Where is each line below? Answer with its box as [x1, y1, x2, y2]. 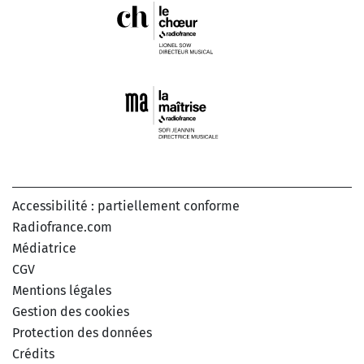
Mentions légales [12, 282, 111, 298]
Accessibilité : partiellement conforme [12, 197, 240, 214]
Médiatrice [12, 240, 76, 256]
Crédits [12, 345, 54, 362]
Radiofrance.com [12, 219, 112, 235]
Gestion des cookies [12, 303, 129, 319]
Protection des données [12, 324, 152, 340]
